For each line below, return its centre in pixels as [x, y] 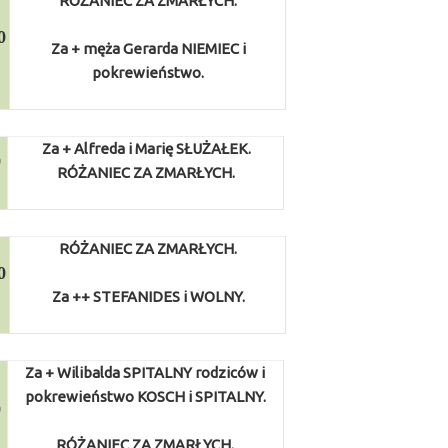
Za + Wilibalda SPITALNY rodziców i [145, 372]
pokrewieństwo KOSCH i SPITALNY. [145, 396]
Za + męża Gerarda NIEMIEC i [148, 48]
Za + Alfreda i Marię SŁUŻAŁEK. [146, 148]
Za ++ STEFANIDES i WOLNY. [148, 296]
